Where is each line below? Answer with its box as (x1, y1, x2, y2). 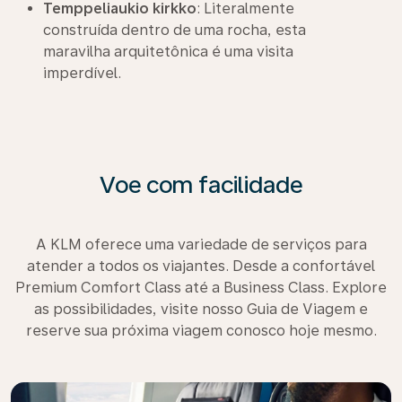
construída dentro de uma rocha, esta (43, 22, 306, 39)
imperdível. (43, 65, 121, 82)
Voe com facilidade (100, 170, 302, 198)
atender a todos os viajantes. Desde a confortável (27, 258, 375, 275)
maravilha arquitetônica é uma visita (43, 43, 293, 60)
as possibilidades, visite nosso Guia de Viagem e (34, 301, 368, 318)
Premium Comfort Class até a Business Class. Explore (15, 279, 387, 296)
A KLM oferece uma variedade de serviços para (35, 236, 367, 253)
